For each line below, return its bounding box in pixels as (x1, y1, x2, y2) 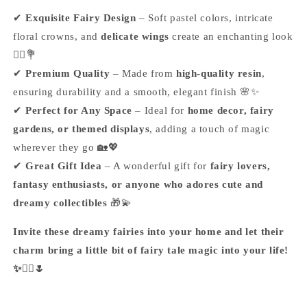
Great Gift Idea (25, 160, 102, 171)
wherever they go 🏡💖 (13, 142, 119, 153)
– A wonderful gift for (101, 160, 210, 171)
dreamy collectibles (13, 197, 108, 208)
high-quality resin (176, 68, 262, 79)
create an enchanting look (169, 31, 293, 42)
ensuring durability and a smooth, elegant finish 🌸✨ (13, 86, 260, 97)
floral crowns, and (13, 31, 101, 42)
